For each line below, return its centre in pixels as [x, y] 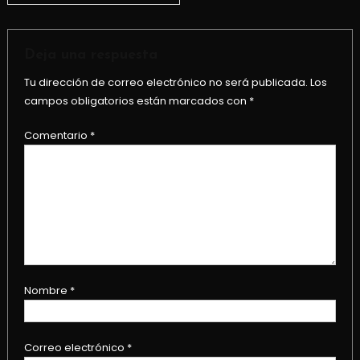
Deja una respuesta [90, 55]
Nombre [47, 291]
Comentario [57, 136]
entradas [56, 45]
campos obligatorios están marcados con [136, 101]
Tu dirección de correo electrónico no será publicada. [166, 83]
